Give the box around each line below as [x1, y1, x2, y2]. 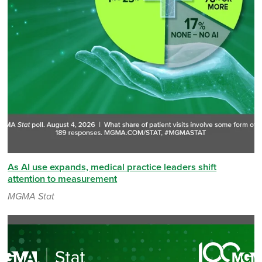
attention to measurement [8, 173, 118, 185]
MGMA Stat [8, 191, 55, 203]
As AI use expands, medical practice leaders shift [8, 161, 217, 174]
